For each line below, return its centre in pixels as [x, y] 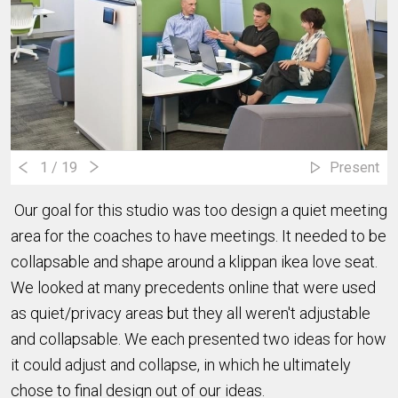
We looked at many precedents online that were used [193, 287]
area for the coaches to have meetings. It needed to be [199, 235]
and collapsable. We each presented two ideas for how [199, 338]
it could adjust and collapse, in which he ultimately [181, 364]
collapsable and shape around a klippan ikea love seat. [196, 261]
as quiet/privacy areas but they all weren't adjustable [191, 313]
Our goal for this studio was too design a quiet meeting [199, 210]
